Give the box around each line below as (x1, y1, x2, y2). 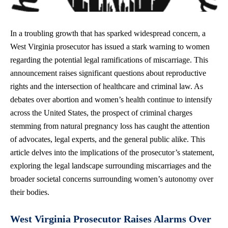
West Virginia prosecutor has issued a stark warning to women (10, 42, 210, 51)
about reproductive (144, 68, 206, 77)
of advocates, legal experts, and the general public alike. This (10, 134, 205, 144)
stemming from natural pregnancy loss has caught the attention (10, 121, 210, 130)
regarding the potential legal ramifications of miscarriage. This (10, 55, 208, 64)
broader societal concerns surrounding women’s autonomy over (10, 174, 213, 183)
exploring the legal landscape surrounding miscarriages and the (10, 161, 211, 170)
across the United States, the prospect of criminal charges (10, 108, 192, 117)
